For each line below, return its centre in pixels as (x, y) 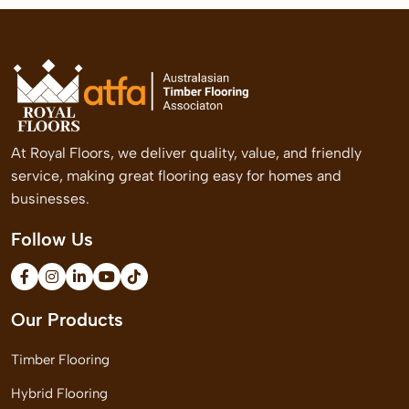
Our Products (67, 320)
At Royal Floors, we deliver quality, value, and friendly (186, 153)
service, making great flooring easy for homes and (176, 176)
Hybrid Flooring (59, 393)
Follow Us (52, 239)
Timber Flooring (60, 360)
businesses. (50, 199)
